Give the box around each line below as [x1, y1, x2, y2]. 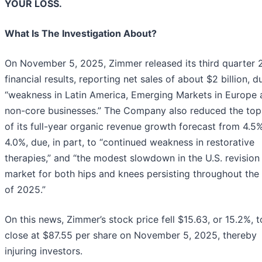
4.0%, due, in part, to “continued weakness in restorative [5, 136, 254, 149]
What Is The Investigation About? [5, 27, 157, 40]
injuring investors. [5, 245, 82, 257]
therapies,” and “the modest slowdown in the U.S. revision [5, 152, 260, 164]
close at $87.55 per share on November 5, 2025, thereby [5, 229, 257, 242]
